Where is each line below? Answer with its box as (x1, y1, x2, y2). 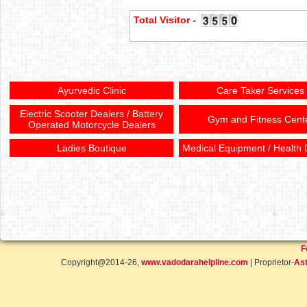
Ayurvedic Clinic (57, 85, 126, 96)
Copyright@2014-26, (60, 258, 141, 267)
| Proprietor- (247, 258, 294, 267)
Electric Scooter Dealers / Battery (20, 108, 163, 119)
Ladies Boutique (56, 143, 127, 153)
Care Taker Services (217, 85, 304, 96)
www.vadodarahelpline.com (140, 258, 248, 267)
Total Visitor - (134, 14, 201, 25)
